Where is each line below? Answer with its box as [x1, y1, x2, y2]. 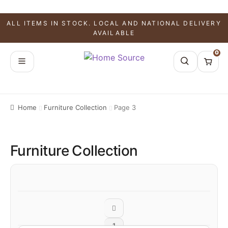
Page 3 [114, 103, 136, 111]
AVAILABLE [93, 28, 135, 37]
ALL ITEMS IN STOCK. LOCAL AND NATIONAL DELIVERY [7, 19, 221, 27]
